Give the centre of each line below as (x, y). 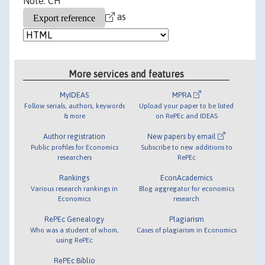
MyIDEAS (75, 95)
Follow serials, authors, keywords (74, 105)
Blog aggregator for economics (186, 188)
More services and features (127, 74)
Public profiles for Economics (74, 147)
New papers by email (183, 136)
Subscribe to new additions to (186, 147)
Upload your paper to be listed (187, 105)
